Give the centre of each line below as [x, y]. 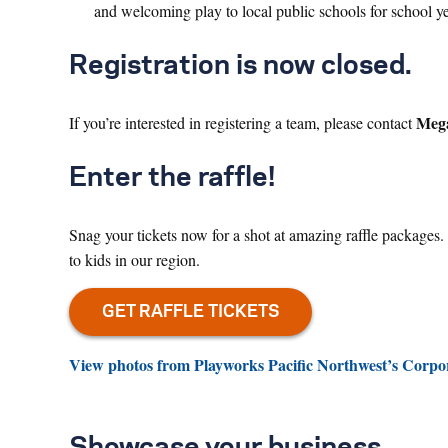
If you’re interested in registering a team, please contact [242, 122]
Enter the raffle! [172, 177]
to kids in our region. [134, 259]
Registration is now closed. [240, 65]
